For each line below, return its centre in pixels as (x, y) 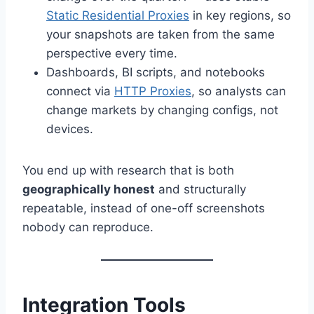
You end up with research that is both (128, 171)
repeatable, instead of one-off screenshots (144, 209)
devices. (70, 129)
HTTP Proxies (153, 91)
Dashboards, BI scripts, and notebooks (156, 73)
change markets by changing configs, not (162, 110)
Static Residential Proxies (118, 16)
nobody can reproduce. (88, 227)
